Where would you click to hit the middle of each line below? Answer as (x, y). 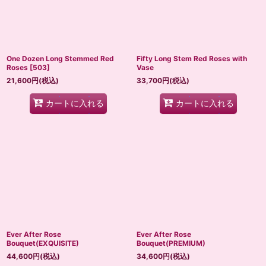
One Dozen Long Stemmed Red (60, 58)
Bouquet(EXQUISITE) (43, 243)
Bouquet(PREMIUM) (171, 243)
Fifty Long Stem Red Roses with (192, 58)
